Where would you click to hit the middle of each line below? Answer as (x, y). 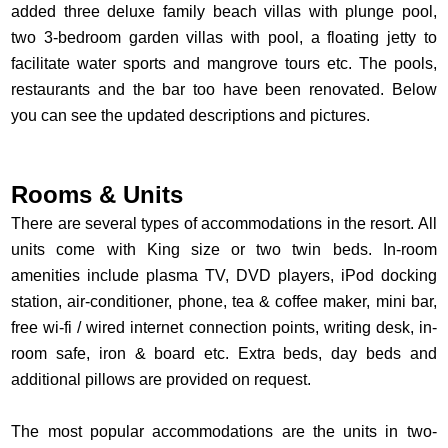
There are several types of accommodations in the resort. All (224, 224)
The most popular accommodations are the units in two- (224, 432)
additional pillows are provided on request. (163, 380)
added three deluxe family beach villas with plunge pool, (224, 12)
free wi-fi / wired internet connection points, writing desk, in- (224, 328)
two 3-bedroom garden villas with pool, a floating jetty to (224, 38)
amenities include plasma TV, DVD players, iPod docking (224, 276)
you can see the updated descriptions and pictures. (193, 116)
